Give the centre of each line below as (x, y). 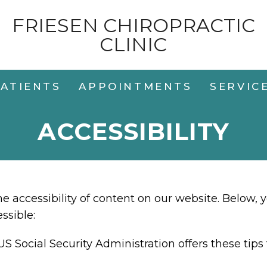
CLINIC (133, 44)
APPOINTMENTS (136, 86)
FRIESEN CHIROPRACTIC (133, 25)
